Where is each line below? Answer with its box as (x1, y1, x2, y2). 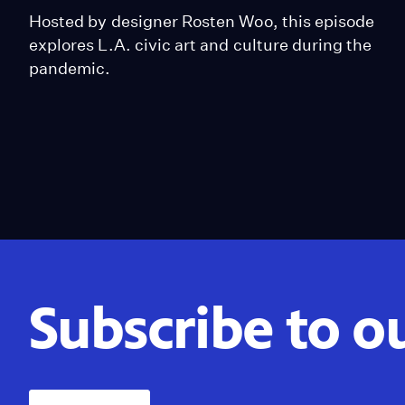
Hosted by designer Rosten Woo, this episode (29, 11, 375, 31)
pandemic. (29, 58, 111, 78)
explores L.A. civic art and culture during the (29, 34, 372, 54)
